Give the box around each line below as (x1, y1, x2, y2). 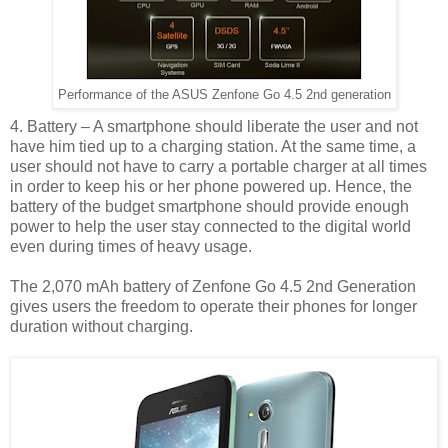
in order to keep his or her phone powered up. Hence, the (10, 177, 412, 195)
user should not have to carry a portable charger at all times (10, 157, 427, 175)
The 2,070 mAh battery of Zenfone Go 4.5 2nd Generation (10, 277, 416, 295)
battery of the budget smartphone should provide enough (10, 197, 409, 215)
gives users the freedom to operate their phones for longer (10, 297, 417, 315)
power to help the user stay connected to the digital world (10, 217, 411, 235)
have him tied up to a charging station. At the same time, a (10, 137, 416, 155)
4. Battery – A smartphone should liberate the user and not (10, 117, 418, 135)
